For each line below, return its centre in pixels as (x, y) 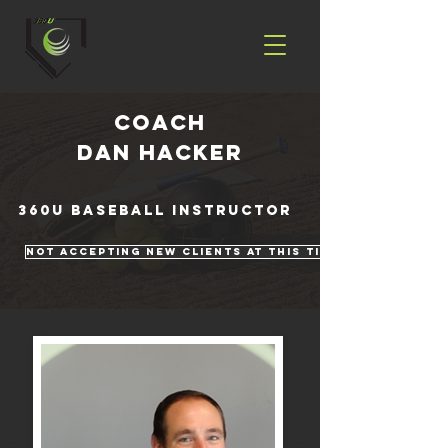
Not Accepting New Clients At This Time (183, 251)
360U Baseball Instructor (155, 210)
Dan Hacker (160, 152)
